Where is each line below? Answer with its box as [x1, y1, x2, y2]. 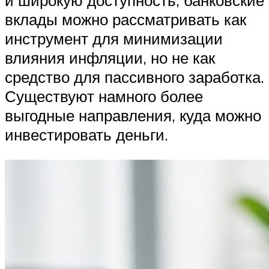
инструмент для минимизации [5, 29, 223, 49]
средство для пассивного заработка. [5, 67, 264, 87]
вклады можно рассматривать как [5, 10, 246, 29]
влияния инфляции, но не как [5, 48, 215, 68]
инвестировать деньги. [5, 125, 168, 145]
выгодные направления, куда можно [5, 106, 261, 125]
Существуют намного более [5, 86, 203, 106]
